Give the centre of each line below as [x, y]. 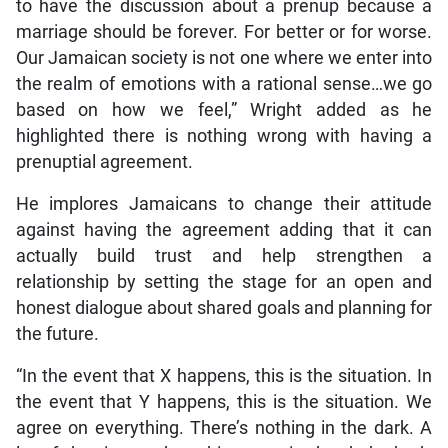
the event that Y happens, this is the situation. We [224, 402]
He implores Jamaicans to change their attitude [224, 204]
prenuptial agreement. [104, 162]
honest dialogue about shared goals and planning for [224, 308]
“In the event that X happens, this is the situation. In [224, 376]
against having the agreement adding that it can [224, 230]
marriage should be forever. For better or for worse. [224, 32]
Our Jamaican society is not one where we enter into [224, 58]
